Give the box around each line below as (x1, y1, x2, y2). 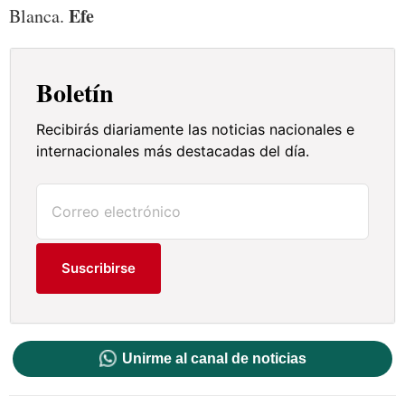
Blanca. (9, 4, 69, 29)
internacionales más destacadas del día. (36, 142, 310, 161)
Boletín (36, 74, 115, 112)
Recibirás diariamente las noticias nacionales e (36, 120, 355, 139)
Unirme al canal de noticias (121, 351, 306, 367)
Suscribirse (61, 259, 137, 278)
